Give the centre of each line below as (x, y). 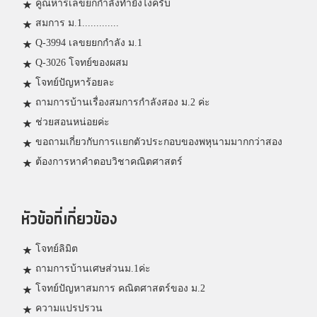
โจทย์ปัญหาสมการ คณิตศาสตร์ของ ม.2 (120, 289)
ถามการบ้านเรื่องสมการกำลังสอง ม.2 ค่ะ (123, 103)
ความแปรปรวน (69, 309)
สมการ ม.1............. (77, 23)
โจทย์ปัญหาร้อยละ (75, 83)
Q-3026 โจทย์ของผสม (82, 63)
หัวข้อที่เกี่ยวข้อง (69, 220)
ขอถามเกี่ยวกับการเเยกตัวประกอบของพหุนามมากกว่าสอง (159, 142)
